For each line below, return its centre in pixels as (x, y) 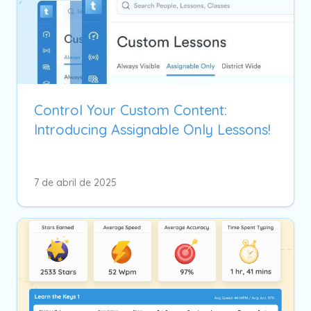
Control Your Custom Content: (131, 110)
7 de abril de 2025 (75, 182)
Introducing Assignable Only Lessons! (152, 129)
